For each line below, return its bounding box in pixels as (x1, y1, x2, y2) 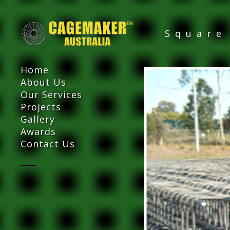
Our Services (21, 88, 82, 101)
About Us (21, 75, 66, 88)
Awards (21, 125, 56, 138)
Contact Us (21, 137, 75, 150)
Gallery (21, 112, 55, 125)
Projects (21, 100, 61, 113)
